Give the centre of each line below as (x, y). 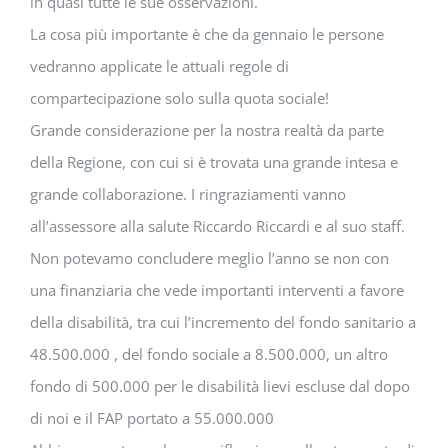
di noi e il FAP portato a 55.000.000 (152, 418)
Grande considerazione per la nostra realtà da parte (207, 130)
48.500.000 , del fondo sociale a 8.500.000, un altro (209, 354)
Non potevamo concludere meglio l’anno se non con (209, 258)
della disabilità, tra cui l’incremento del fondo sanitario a (223, 322)
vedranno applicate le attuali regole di (159, 66)
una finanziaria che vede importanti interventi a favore (217, 290)
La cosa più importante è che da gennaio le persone (207, 34)
